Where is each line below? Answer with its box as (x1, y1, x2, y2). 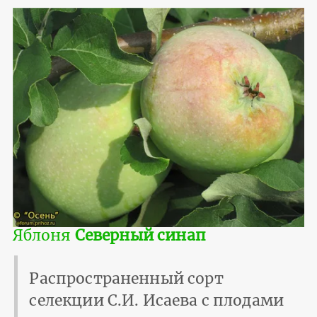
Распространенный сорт (29, 268, 224, 288)
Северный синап (74, 225, 206, 245)
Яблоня (12, 225, 75, 245)
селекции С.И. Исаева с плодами (29, 290, 284, 310)
